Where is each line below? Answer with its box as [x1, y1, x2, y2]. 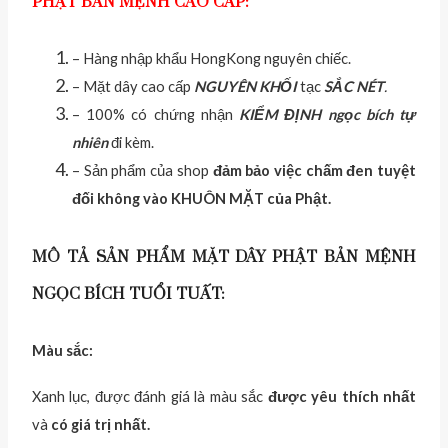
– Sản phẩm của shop [72, 162, 213, 180]
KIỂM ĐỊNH [239, 106, 328, 124]
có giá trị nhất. [48, 416, 150, 434]
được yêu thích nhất [267, 388, 417, 406]
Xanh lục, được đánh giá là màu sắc [32, 388, 268, 406]
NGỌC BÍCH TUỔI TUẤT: [32, 284, 225, 305]
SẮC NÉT [324, 78, 384, 96]
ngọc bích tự [327, 106, 417, 124]
